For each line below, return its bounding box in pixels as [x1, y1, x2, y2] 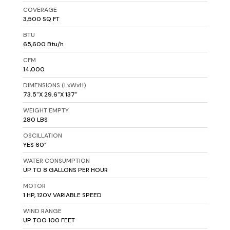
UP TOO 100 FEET [23, 216, 75, 225]
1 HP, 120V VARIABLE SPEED [23, 191, 102, 200]
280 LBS [23, 116, 48, 124]
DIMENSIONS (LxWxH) [23, 81, 86, 90]
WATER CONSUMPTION [23, 157, 90, 165]
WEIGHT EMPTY [23, 106, 69, 115]
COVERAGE [23, 6, 57, 14]
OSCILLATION [23, 131, 62, 140]
